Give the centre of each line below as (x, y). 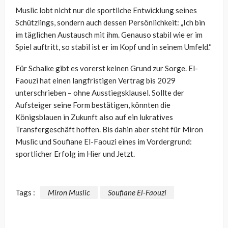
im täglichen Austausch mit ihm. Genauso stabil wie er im (109, 35)
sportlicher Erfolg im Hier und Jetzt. (75, 154)
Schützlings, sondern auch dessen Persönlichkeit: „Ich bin (110, 23)
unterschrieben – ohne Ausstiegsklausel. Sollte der (100, 93)
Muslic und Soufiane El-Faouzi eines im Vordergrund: (104, 142)
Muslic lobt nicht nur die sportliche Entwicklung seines (106, 10)
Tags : (25, 192)
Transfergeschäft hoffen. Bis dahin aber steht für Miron (109, 130)
